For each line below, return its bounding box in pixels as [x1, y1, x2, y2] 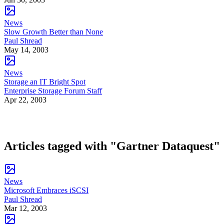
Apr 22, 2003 [4, 95, 46, 104]
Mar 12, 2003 [4, 203, 47, 212]
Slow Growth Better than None [4, 27, 103, 36]
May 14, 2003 [4, 45, 48, 54]
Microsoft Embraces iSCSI [4, 185, 88, 194]
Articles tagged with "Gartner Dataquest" [4, 139, 220, 152]
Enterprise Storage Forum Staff [4, 86, 102, 95]
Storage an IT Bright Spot [4, 77, 85, 86]
